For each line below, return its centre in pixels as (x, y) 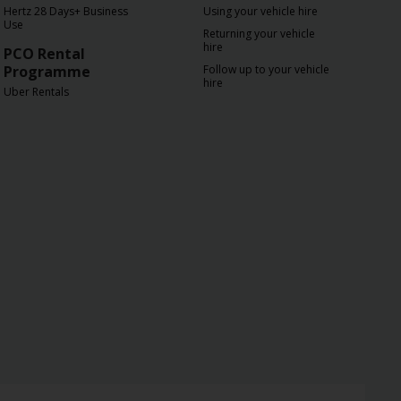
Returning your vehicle (259, 34)
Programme (47, 72)
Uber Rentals (36, 92)
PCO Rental (44, 54)
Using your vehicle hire (260, 11)
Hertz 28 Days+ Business (66, 11)
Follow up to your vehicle (266, 69)
